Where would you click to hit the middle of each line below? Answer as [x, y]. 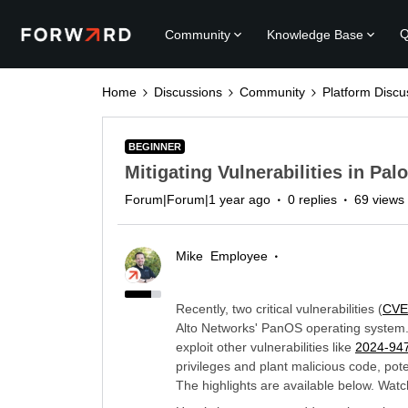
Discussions [188, 92]
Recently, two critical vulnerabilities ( [279, 309]
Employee [239, 256]
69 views [379, 199]
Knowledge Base [316, 34]
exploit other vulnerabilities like [265, 347]
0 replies [312, 199]
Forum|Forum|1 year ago [198, 199]
